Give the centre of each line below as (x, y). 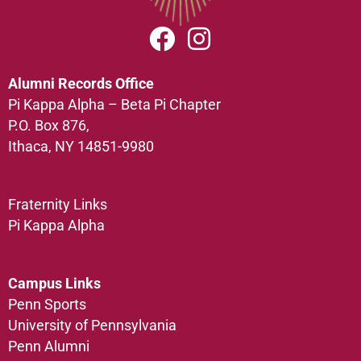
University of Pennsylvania (94, 326)
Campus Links (54, 284)
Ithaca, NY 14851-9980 (81, 147)
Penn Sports (47, 305)
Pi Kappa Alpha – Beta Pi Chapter (114, 105)
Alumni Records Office (81, 84)
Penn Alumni (49, 347)
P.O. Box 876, (49, 126)
